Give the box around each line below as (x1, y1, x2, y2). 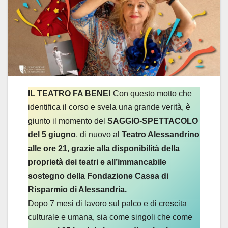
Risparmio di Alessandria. (28, 185, 127, 194)
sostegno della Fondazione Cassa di (28, 171, 168, 180)
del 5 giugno (28, 130, 76, 139)
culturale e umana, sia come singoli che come (28, 212, 192, 221)
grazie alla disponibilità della (69, 144, 180, 153)
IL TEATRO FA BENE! (28, 89, 111, 98)
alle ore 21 (28, 144, 67, 153)
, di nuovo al (76, 130, 122, 139)
